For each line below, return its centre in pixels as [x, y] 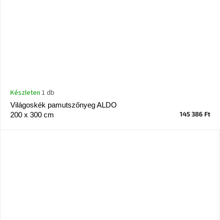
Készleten [26, 93]
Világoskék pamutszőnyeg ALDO [64, 105]
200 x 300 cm [32, 115]
